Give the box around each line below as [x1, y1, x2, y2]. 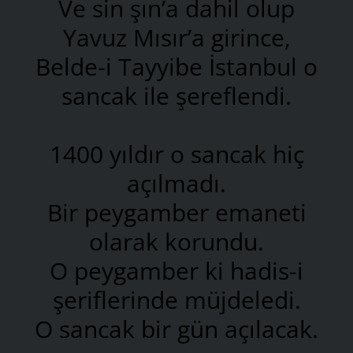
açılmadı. [127, 166, 226, 199]
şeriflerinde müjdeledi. [52, 283, 301, 316]
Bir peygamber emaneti [46, 195, 307, 229]
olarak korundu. [89, 225, 264, 258]
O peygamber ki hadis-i [50, 254, 303, 287]
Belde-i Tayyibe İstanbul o [35, 50, 318, 83]
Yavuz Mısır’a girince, [62, 20, 291, 54]
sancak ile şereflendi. [61, 79, 292, 112]
